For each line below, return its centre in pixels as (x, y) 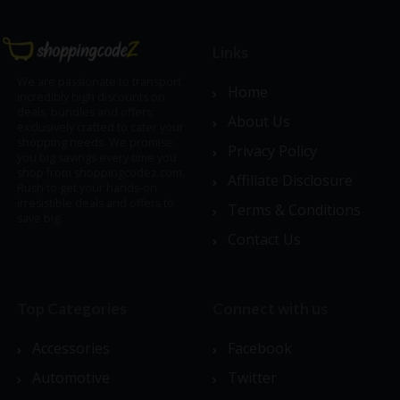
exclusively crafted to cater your (100, 127)
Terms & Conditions (294, 210)
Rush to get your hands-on (87, 187)
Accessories (71, 349)
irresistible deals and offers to (96, 203)
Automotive (71, 378)
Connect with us (270, 309)
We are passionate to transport (99, 81)
